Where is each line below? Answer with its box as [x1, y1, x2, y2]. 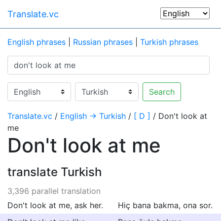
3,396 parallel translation [7, 186, 101, 196]
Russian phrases [73, 37, 133, 47]
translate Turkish [7, 165, 102, 179]
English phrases [7, 37, 66, 47]
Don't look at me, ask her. [7, 200, 103, 210]
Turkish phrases [140, 37, 198, 47]
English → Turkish [60, 111, 126, 121]
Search [149, 87, 175, 97]
